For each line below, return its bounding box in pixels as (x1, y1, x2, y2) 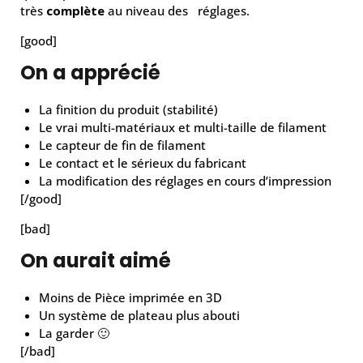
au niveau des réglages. (105, 2, 250, 19)
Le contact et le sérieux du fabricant (38, 154, 246, 171)
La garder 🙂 (38, 324, 109, 341)
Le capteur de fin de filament (38, 136, 206, 153)
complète (46, 2, 105, 19)
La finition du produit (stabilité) (38, 100, 218, 117)
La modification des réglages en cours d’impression (38, 172, 331, 189)
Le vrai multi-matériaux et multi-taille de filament (38, 118, 327, 135)
